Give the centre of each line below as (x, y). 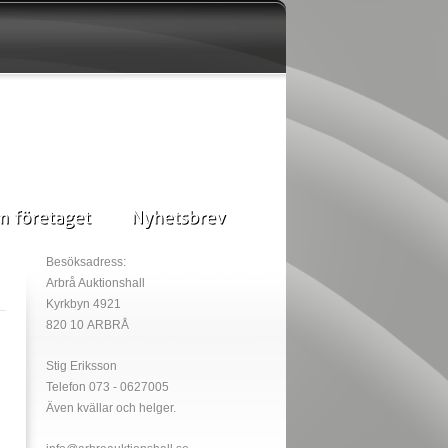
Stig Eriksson (81, 366)
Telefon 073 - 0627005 (107, 387)
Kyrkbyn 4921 (83, 304)
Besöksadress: (86, 262)
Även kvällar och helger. (111, 408)
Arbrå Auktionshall (95, 283)
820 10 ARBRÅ (87, 325)
